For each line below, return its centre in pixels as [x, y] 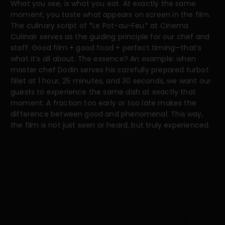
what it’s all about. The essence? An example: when [103, 59]
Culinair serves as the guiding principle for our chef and [110, 36]
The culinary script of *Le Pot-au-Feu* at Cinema [100, 25]
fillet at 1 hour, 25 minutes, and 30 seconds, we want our [111, 81]
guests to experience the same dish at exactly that [103, 92]
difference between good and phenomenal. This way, [107, 114]
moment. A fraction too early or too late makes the [103, 103]
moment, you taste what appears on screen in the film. [111, 14]
